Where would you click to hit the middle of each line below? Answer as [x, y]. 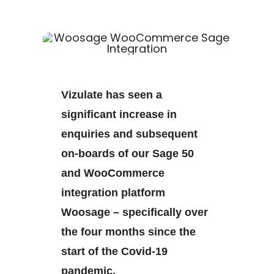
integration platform [113, 193]
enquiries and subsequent [130, 134]
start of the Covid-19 [115, 251]
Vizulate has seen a [112, 95]
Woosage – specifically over [135, 212]
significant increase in [119, 114]
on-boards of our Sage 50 [128, 154]
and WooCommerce [113, 173]
